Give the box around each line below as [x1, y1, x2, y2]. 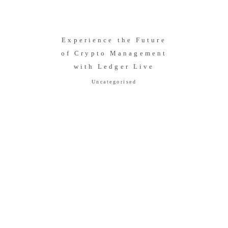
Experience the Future [62, 36, 166, 44]
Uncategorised [91, 79, 137, 85]
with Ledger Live [73, 63, 155, 71]
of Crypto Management [61, 49, 167, 58]
